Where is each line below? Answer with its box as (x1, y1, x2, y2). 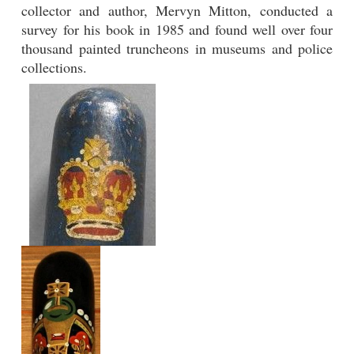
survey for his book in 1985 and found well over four (21, 19, 333, 39)
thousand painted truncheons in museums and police (21, 38, 333, 58)
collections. (21, 57, 87, 77)
